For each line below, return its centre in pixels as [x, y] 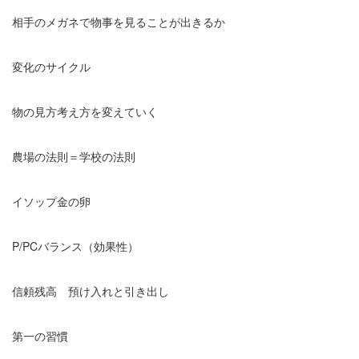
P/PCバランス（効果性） [75, 246]
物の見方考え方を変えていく [85, 111]
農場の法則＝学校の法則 [74, 156]
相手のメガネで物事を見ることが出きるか [119, 21]
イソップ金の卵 [51, 201]
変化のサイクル [51, 66]
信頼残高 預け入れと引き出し [91, 290]
